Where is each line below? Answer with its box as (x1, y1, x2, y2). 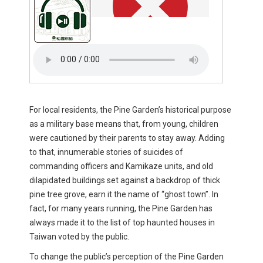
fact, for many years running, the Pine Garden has (29, 203, 213, 213)
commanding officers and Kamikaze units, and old (29, 161, 213, 171)
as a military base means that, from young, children (29, 119, 218, 129)
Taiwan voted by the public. (29, 231, 129, 241)
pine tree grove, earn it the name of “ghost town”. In (29, 189, 218, 199)
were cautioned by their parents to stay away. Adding (29, 133, 225, 143)
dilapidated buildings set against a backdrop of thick (29, 175, 220, 185)
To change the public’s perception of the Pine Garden (29, 251, 224, 261)
